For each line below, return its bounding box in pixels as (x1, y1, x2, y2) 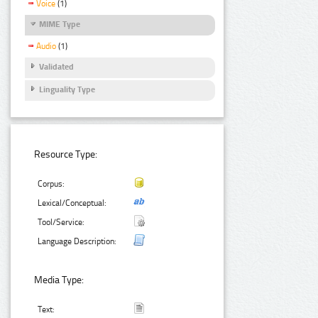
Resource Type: (34, 148, 98, 160)
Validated (39, 61, 74, 72)
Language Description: (38, 236, 117, 246)
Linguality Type (39, 84, 95, 94)
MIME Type (39, 19, 80, 30)
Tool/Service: (38, 216, 85, 227)
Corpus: (38, 178, 65, 189)
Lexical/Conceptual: (38, 197, 107, 208)
